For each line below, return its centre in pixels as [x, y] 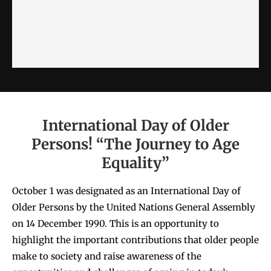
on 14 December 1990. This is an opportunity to [116, 224]
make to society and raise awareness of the [107, 256]
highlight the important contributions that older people [135, 240]
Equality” [135, 163]
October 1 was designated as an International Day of [126, 191]
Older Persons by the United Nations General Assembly [134, 207]
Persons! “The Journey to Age [135, 145]
